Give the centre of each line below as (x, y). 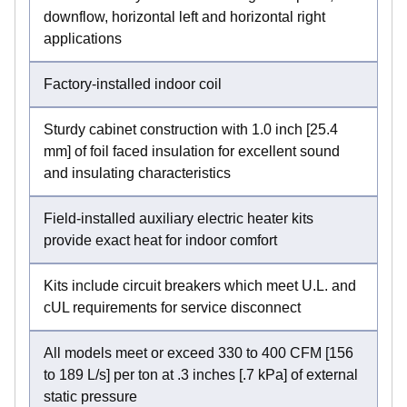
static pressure (90, 396)
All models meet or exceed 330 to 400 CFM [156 (199, 352)
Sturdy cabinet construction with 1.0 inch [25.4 (191, 129)
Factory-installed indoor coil (133, 84)
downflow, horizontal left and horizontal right (184, 16)
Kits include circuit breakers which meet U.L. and (200, 285)
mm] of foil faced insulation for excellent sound (192, 151)
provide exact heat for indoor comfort (160, 240)
